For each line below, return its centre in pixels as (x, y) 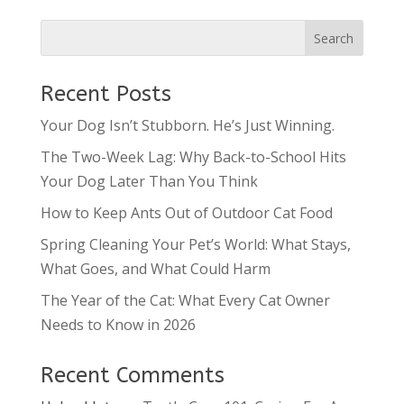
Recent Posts (106, 93)
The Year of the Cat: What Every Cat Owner (185, 300)
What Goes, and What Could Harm (155, 268)
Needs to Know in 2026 (118, 324)
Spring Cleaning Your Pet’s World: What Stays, (195, 244)
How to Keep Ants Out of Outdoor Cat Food (186, 212)
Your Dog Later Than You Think (149, 181)
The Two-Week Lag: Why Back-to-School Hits (193, 156)
